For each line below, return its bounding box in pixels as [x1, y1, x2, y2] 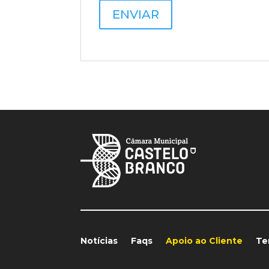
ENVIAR [112, 7, 160, 22]
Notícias [80, 235, 118, 246]
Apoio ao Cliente [166, 235, 243, 246]
